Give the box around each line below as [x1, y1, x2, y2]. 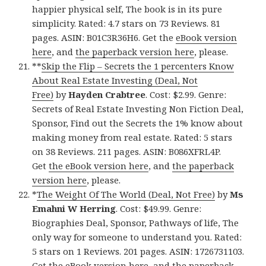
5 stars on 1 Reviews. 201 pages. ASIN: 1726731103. [32, 245, 245, 257]
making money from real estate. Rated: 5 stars [32, 131, 233, 143]
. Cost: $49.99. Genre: [116, 202, 202, 214]
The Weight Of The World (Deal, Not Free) [37, 188, 216, 200]
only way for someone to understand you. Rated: [32, 230, 242, 243]
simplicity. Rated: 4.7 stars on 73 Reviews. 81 [32, 17, 221, 29]
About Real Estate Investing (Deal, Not [32, 74, 198, 86]
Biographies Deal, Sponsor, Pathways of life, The [32, 216, 239, 229]
